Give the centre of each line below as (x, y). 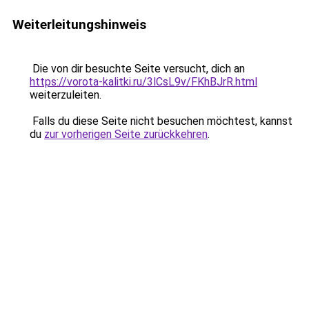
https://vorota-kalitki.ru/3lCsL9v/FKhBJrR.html (143, 82)
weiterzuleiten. (66, 95)
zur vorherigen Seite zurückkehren (126, 134)
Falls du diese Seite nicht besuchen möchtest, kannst (161, 121)
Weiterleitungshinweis (79, 24)
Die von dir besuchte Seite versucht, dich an (137, 69)
